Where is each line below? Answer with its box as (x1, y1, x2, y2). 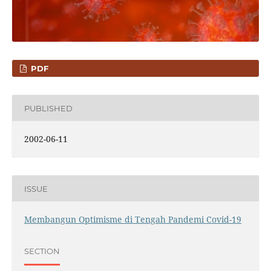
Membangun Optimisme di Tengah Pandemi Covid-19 (24, 214, 241, 226)
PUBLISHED (24, 103, 73, 113)
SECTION (24, 246, 60, 256)
